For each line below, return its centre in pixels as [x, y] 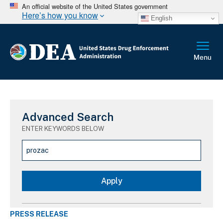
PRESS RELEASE [39, 214]
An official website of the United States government [95, 6]
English [161, 18]
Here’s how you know [60, 15]
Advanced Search [68, 117]
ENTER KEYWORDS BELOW [63, 128]
